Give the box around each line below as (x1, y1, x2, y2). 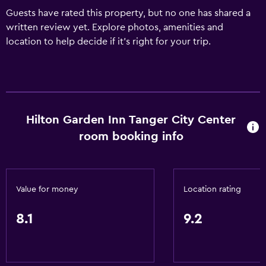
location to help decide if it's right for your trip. (6, 37, 211, 46)
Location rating (183, 185, 241, 194)
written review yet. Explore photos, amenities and (6, 23, 223, 32)
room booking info (78, 131, 183, 142)
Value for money (16, 185, 78, 194)
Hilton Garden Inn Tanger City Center (26, 114, 236, 126)
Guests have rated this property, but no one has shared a (6, 8, 251, 18)
